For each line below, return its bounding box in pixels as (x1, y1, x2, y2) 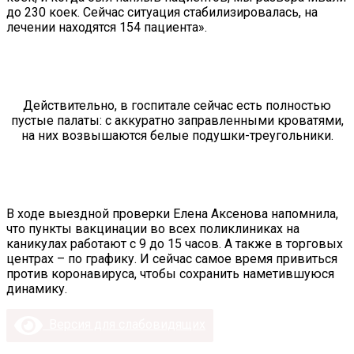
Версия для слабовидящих (43, 317, 205, 333)
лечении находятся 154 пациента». (6, 20, 207, 36)
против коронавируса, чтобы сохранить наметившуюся (6, 266, 334, 282)
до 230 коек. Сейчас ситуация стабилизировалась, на (6, 5, 318, 21)
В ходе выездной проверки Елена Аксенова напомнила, (6, 206, 338, 222)
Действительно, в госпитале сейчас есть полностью (23, 98, 331, 114)
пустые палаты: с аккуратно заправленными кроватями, (10, 113, 344, 129)
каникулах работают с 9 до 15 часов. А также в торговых (6, 236, 343, 252)
